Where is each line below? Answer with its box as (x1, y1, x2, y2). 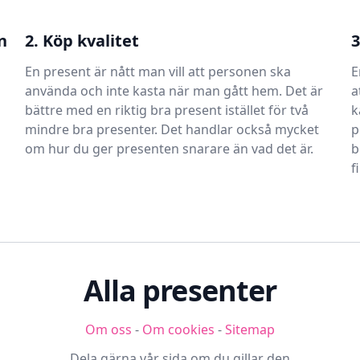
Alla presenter (83, 271, 277, 310)
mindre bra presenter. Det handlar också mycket (24, 121, 319, 138)
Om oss (85, 321, 132, 338)
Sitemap (225, 321, 275, 338)
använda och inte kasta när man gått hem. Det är (24, 82, 323, 100)
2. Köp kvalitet (24, 30, 139, 51)
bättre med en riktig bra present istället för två (24, 101, 309, 119)
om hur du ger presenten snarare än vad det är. (24, 140, 313, 157)
